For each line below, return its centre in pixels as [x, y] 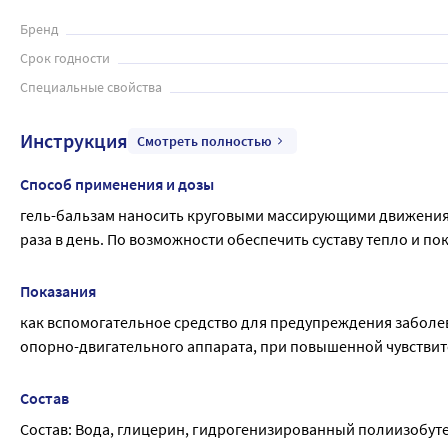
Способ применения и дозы [117, 184]
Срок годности [65, 58]
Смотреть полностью [204, 141]
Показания [58, 291]
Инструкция [74, 140]
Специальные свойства [91, 87]
